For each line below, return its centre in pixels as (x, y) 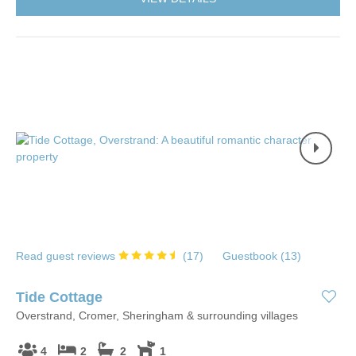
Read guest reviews (67, 256)
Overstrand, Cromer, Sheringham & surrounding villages (157, 315)
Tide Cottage (59, 297)
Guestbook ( (253, 256)
